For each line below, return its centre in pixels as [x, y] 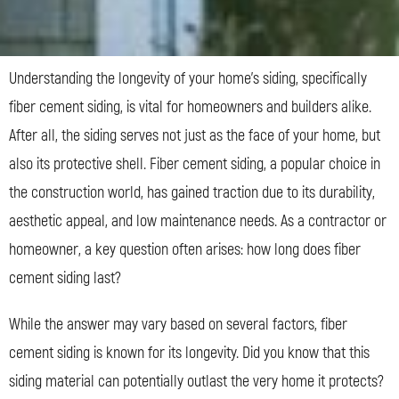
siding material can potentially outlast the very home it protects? [196, 381]
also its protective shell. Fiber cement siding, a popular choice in [195, 164]
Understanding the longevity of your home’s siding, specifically [188, 78]
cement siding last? [65, 278]
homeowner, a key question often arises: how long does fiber [185, 249]
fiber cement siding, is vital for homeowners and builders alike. [190, 107]
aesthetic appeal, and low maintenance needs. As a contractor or [198, 221]
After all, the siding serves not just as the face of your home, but [195, 135]
